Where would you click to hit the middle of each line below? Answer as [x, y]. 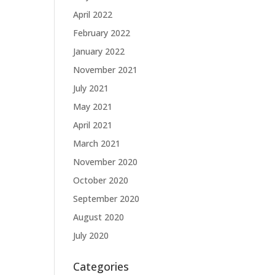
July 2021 [91, 88]
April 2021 [93, 125]
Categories [101, 266]
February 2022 [102, 33]
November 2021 [106, 70]
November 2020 [106, 162]
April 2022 [93, 14]
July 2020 [91, 235]
